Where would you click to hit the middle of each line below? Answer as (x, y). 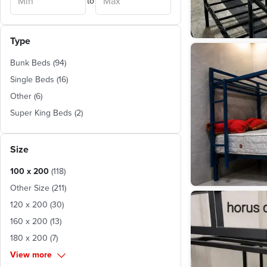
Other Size (30, 188)
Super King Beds (41, 113)
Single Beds (32, 79)
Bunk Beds (30, 63)
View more (31, 254)
